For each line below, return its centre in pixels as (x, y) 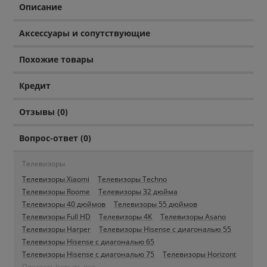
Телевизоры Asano (193, 217)
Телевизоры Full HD (57, 217)
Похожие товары (57, 60)
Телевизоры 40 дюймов (64, 204)
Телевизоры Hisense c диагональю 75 (89, 254)
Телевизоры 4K (126, 217)
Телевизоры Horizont (200, 254)
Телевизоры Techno (133, 179)
